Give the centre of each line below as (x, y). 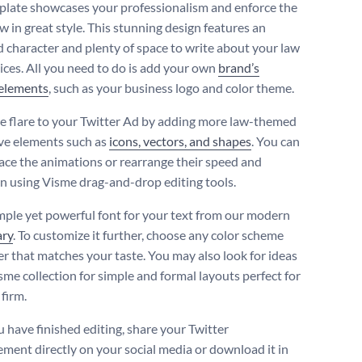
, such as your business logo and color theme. (171, 88)
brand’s (239, 68)
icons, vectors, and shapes (180, 141)
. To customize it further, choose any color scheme (148, 235)
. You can (276, 141)
